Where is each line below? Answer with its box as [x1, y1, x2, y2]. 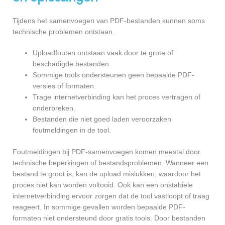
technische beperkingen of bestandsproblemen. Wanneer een [13, 158, 208, 167]
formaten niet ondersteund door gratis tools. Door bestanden [13, 213, 205, 222]
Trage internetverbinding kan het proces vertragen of [33, 92, 200, 101]
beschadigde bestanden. [33, 59, 111, 68]
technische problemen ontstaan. [13, 27, 115, 36]
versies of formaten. [33, 81, 96, 90]
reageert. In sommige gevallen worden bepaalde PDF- [13, 202, 185, 211]
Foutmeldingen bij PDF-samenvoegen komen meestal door [13, 147, 200, 156]
